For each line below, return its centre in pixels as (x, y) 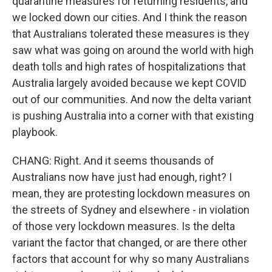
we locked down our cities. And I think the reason (130, 17)
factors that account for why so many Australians (131, 259)
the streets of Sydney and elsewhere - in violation (131, 210)
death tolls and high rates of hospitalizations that (129, 66)
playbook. (35, 132)
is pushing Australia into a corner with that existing (133, 116)
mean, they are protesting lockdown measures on (131, 193)
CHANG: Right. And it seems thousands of (113, 161)
